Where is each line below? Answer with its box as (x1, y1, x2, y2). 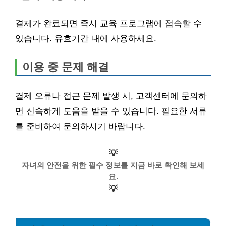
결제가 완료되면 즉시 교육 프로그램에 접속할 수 (15, 18, 202, 28)
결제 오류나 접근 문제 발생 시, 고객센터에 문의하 (15, 91, 207, 101)
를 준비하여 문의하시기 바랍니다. (15, 122, 145, 131)
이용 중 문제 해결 (22, 60, 109, 73)
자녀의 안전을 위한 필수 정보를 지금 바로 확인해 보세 (22, 160, 204, 169)
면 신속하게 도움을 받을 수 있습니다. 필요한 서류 (15, 106, 207, 116)
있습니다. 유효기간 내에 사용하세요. (15, 33, 156, 43)
